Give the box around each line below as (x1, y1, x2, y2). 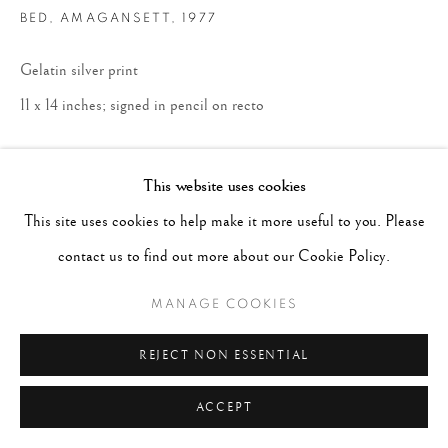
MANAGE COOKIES (150, 297, 298, 311)
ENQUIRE (20, 154, 90, 168)
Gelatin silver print (20, 61, 138, 81)
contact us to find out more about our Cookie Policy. (58, 247, 390, 266)
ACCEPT (195, 400, 253, 415)
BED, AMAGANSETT (20, 12, 172, 26)
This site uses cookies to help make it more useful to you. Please (23, 212, 425, 231)
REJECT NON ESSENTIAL (138, 348, 310, 363)
